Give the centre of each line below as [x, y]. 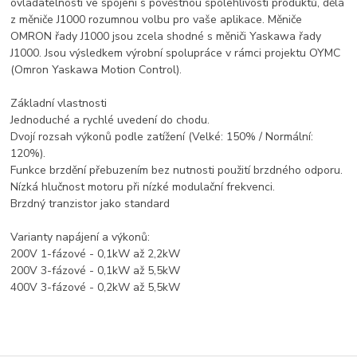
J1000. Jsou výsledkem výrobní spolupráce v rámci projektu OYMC [176, 53]
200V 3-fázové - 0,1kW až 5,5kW [96, 271]
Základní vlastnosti [59, 104]
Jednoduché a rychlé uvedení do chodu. [110, 120]
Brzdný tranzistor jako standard [90, 204]
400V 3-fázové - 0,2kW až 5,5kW [96, 288]
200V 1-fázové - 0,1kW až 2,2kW [96, 254]
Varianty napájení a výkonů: [80, 237]
